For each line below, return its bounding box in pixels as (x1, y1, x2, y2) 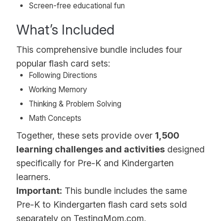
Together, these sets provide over (16, 130, 155, 141)
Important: (16, 185, 63, 196)
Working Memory (29, 85, 88, 95)
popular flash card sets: (16, 58, 110, 69)
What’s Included (16, 21, 115, 38)
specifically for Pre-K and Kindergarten (16, 158, 174, 169)
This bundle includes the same (62, 185, 187, 196)
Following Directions (29, 71, 98, 80)
